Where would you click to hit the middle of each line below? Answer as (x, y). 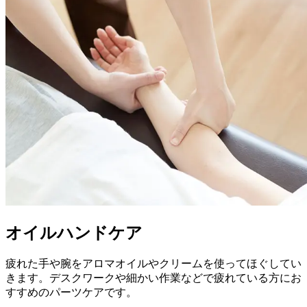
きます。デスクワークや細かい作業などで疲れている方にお (153, 278)
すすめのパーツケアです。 (71, 293)
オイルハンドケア (74, 233)
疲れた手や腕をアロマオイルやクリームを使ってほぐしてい (153, 264)
